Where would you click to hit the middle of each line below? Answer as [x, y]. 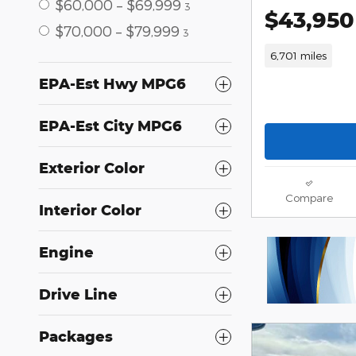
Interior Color [90, 210]
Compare [309, 198]
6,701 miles [298, 55]
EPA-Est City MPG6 [110, 126]
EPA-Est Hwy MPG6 [112, 83]
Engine [66, 252]
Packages [76, 336]
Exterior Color [92, 168]
